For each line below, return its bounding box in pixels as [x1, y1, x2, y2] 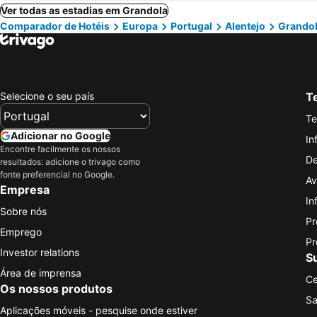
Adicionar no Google [11, 129, 110, 142]
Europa [122, 20, 158, 32]
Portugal [171, 20, 212, 32]
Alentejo [225, 20, 265, 32]
